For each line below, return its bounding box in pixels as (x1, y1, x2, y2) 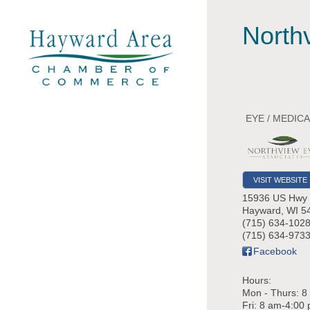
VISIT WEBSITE (253, 175, 307, 184)
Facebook (253, 245, 297, 257)
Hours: (242, 274, 271, 286)
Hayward (242, 204, 281, 216)
